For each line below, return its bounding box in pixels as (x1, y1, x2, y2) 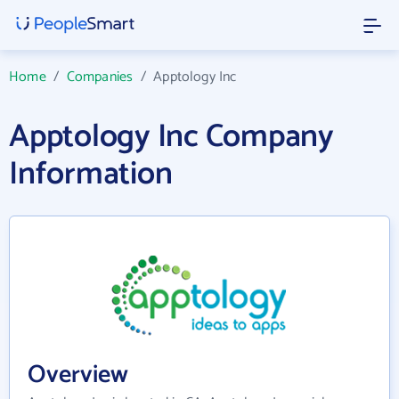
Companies (66, 65, 134, 89)
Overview (28, 354, 128, 395)
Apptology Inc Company (9, 110, 334, 163)
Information (9, 148, 173, 200)
